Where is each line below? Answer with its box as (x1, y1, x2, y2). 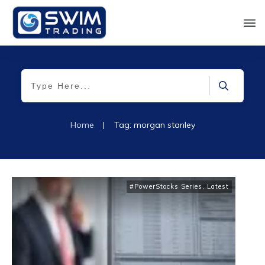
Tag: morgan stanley (114, 119, 195, 131)
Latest (207, 182, 229, 191)
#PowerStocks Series (130, 182, 202, 191)
